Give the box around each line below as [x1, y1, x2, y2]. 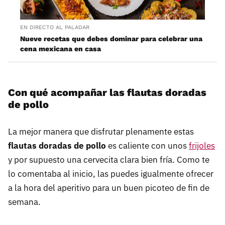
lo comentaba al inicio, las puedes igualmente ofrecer [8, 168, 213, 180]
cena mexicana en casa [20, 45, 101, 53]
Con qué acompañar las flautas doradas [8, 86, 206, 99]
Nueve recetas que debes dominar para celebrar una [20, 35, 202, 43]
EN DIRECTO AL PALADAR [20, 24, 89, 31]
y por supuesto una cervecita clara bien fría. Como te [8, 154, 209, 166]
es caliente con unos [106, 140, 189, 152]
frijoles [189, 140, 215, 152]
